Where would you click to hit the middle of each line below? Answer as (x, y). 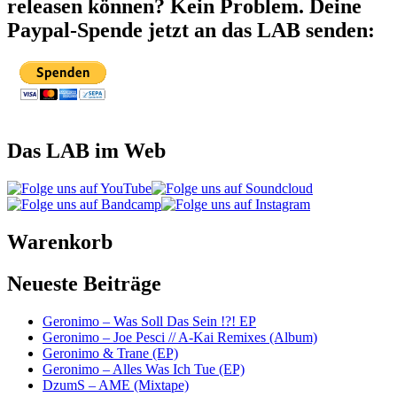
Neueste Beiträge (84, 283)
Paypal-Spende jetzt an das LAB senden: (191, 31)
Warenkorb (60, 241)
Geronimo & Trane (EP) (110, 353)
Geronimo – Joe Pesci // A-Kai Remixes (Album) (180, 337)
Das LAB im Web (86, 151)
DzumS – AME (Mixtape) (116, 385)
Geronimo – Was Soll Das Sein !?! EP (149, 321)
